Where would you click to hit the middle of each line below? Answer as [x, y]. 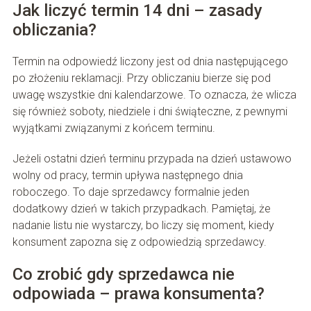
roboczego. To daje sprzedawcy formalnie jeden [131, 192]
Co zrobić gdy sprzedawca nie [123, 275]
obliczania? [54, 30]
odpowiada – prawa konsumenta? [138, 294]
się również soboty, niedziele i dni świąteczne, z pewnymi [150, 112]
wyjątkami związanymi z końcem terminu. [114, 128]
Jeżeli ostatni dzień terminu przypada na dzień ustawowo [152, 159]
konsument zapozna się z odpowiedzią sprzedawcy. [139, 242]
